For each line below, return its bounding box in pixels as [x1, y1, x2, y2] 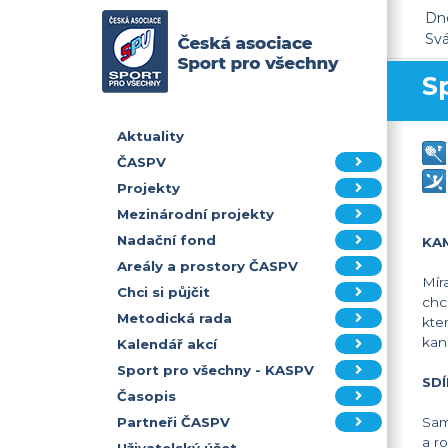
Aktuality [117, 128, 184, 144]
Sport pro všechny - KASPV [117, 362, 314, 378]
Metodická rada [117, 310, 232, 326]
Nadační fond [117, 232, 216, 248]
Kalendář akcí [117, 336, 217, 352]
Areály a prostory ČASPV [117, 258, 298, 274]
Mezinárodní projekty [117, 206, 274, 222]
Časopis [117, 388, 176, 404]
